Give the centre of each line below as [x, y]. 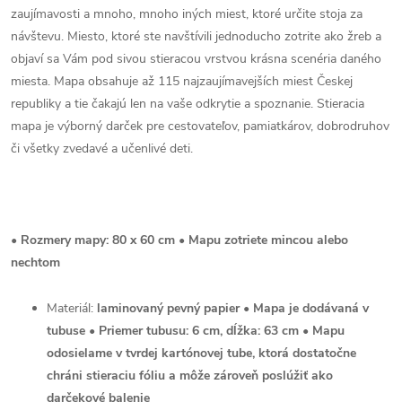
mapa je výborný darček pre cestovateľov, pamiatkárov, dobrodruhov [200, 126]
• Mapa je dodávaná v [304, 308]
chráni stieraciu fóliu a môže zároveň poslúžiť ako [190, 376]
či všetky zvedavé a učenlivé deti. [102, 149]
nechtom [35, 262]
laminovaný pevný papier [168, 308]
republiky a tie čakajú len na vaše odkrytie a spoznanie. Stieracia [188, 104]
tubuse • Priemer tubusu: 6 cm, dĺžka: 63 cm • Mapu [196, 331]
